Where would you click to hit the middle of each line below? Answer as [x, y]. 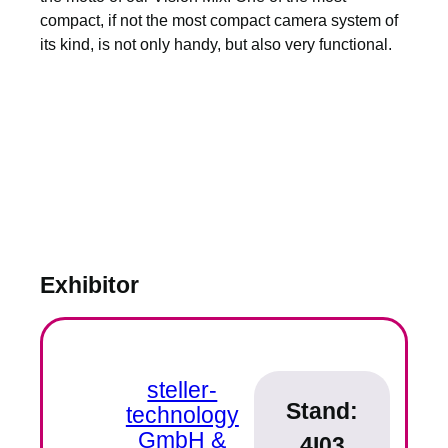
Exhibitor [89, 285]
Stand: [322, 410]
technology [182, 414]
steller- [182, 389]
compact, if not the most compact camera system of [219, 19]
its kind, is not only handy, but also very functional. [216, 43]
